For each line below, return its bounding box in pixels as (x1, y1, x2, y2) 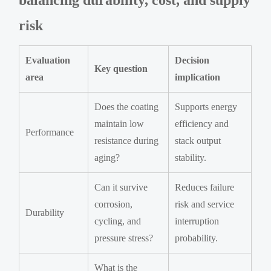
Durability (25, 207, 65, 218)
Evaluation (25, 54, 71, 65)
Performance (25, 126, 74, 137)
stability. (175, 152, 207, 163)
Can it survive (94, 181, 148, 192)
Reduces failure (175, 181, 235, 192)
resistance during (94, 135, 159, 146)
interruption (175, 215, 220, 226)
